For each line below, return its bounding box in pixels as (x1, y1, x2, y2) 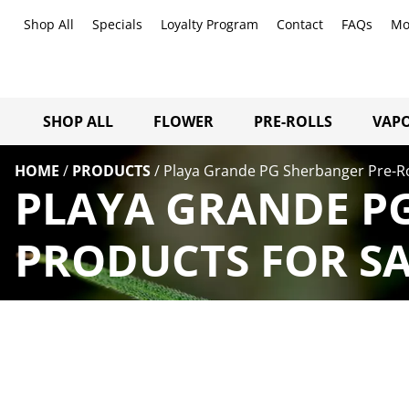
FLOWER (153, 110, 214, 131)
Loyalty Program (161, 16, 258, 33)
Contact (277, 16, 323, 33)
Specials (92, 16, 142, 33)
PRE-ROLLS (254, 110, 332, 131)
